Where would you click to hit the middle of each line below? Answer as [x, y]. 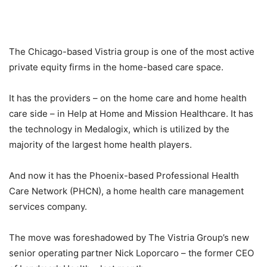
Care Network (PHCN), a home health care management [126, 191]
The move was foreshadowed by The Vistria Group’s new [129, 238]
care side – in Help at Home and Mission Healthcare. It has [131, 114]
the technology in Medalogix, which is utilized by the [119, 129]
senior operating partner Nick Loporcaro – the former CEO [131, 253]
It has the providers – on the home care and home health [128, 98]
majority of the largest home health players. [100, 145]
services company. [48, 207]
